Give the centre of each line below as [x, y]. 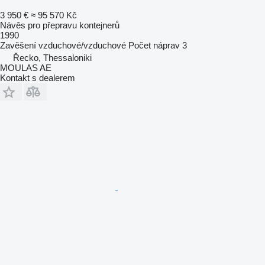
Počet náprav [154, 45]
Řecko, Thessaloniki [52, 57]
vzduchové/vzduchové [82, 45]
